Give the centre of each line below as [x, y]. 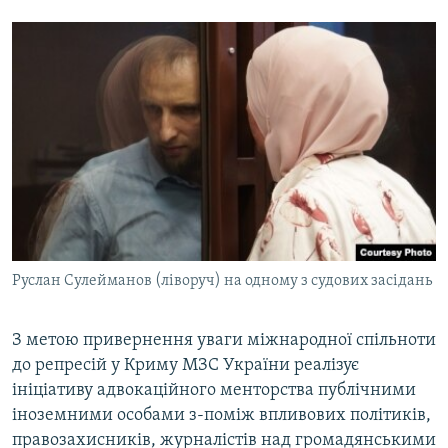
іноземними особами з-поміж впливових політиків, [221, 416]
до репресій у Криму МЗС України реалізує [185, 366]
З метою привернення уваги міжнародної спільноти [224, 341]
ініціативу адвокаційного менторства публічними [214, 391]
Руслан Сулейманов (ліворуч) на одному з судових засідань [222, 281]
